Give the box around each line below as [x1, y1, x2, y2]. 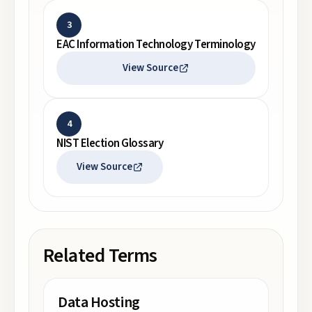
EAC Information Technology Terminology [56, 36, 256, 53]
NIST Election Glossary [56, 135, 164, 152]
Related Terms [43, 242, 157, 270]
